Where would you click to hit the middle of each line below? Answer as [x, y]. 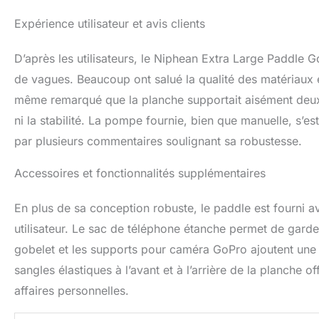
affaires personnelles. [72, 291]
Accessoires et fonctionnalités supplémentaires [140, 173]
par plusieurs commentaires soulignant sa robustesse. [158, 141]
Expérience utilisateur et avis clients [110, 24]
